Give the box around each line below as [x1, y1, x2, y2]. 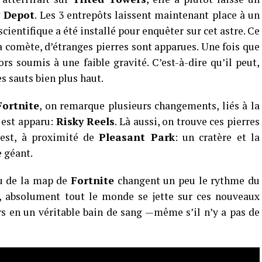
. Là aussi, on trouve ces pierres [115, 115, 260, 128]
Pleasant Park [99, 130, 175, 144]
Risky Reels [56, 115, 115, 128]
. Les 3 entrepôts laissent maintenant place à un [35, 8, 260, 22]
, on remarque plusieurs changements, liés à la [39, 99, 260, 112]
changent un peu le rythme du [114, 174, 260, 187]
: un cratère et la [174, 130, 260, 144]
